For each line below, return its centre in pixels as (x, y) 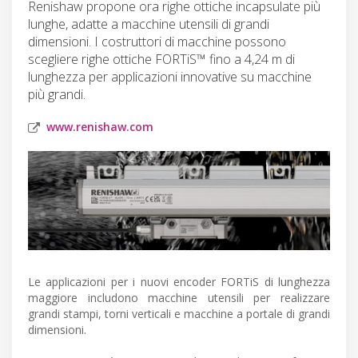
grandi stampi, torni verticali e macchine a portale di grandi (179, 313)
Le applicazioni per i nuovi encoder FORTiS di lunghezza (179, 281)
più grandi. (57, 94)
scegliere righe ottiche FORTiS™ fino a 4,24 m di (161, 59)
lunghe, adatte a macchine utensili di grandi (149, 24)
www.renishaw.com (100, 126)
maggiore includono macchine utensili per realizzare (179, 297)
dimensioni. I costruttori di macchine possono (157, 41)
